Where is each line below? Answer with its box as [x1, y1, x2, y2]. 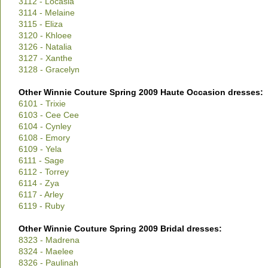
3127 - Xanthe [19, 53, 72, 63]
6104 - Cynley [19, 121, 71, 131]
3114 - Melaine [19, 8, 75, 17]
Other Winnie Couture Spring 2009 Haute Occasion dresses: [19, 87, 263, 97]
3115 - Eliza [19, 19, 63, 29]
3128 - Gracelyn [19, 65, 80, 74]
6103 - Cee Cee [19, 110, 79, 120]
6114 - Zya [19, 178, 59, 188]
